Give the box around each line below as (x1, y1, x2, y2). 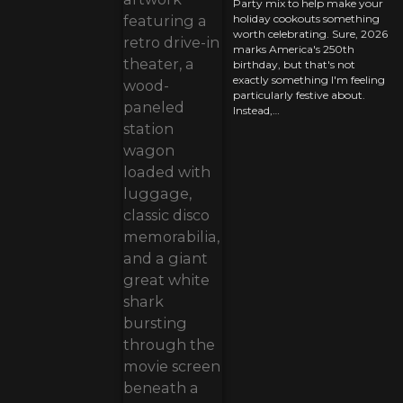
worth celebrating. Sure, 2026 (233, 27, 388, 41)
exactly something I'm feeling (233, 73, 385, 87)
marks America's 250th (233, 42, 354, 57)
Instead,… (233, 103, 280, 118)
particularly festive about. (233, 88, 365, 103)
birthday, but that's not (233, 58, 355, 72)
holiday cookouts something (233, 12, 380, 26)
